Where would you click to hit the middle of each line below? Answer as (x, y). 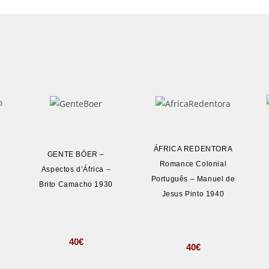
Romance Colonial (193, 164)
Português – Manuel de (193, 179)
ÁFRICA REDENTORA (193, 149)
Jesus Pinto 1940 (193, 194)
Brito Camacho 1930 (76, 184)
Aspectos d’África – (76, 169)
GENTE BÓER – (76, 154)
